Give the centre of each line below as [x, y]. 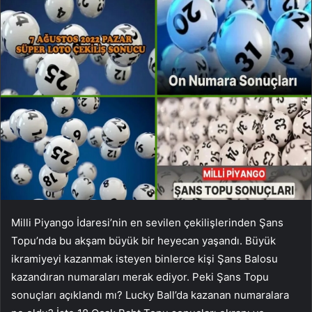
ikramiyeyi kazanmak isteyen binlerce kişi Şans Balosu [145, 258]
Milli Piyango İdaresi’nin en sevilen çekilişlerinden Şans [147, 222]
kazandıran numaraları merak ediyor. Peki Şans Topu [140, 276]
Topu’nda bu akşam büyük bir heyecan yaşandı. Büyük [143, 240]
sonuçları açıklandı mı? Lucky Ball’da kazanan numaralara [150, 295]
